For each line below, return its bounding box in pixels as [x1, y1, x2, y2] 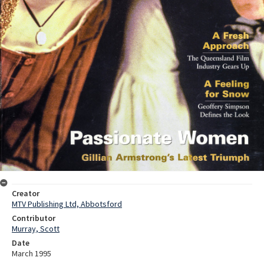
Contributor [12, 212, 55, 223]
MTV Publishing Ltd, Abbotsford [12, 198, 122, 209]
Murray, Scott [12, 223, 60, 234]
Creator [12, 187, 39, 199]
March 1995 [12, 247, 51, 259]
